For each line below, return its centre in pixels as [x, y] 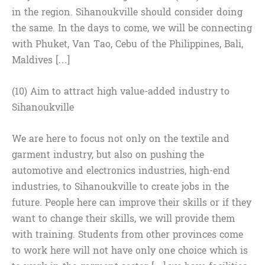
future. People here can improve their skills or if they [132, 203]
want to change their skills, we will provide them [123, 219]
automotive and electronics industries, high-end [121, 171]
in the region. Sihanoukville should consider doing [127, 12]
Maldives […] [41, 60]
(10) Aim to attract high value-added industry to [121, 92]
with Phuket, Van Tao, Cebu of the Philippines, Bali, [127, 44]
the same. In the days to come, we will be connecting [132, 28]
